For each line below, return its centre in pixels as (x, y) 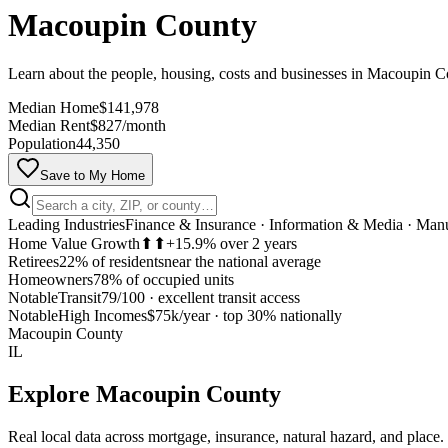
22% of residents (111, 261)
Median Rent (49, 125)
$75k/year (178, 315)
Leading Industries (66, 224)
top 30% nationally (282, 315)
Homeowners (50, 279)
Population (42, 143)
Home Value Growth (74, 243)
